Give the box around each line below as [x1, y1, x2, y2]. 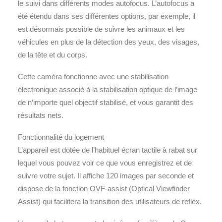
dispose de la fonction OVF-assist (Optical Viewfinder [18, 184, 190, 193]
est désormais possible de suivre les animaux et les [18, 25, 185, 33]
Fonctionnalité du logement [18, 133, 104, 141]
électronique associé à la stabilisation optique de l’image [18, 85, 197, 94]
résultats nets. [18, 111, 63, 119]
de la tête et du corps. [18, 51, 87, 59]
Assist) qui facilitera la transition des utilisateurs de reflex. [18, 197, 202, 206]
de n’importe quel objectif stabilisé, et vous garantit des [18, 98, 193, 107]
